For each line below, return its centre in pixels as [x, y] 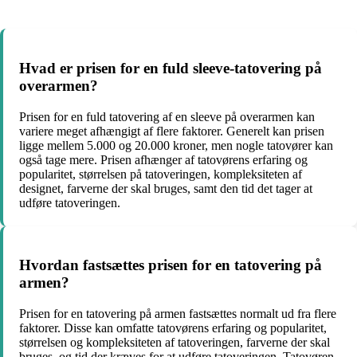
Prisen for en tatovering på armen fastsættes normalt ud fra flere [178, 314]
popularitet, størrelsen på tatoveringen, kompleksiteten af [161, 174]
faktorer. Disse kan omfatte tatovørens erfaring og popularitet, [173, 328]
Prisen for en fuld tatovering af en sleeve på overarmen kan [167, 116]
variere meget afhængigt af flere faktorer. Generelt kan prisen [172, 131]
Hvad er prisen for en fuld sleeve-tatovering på [171, 68]
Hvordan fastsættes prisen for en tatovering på [171, 265]
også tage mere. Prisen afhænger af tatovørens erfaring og [163, 159]
